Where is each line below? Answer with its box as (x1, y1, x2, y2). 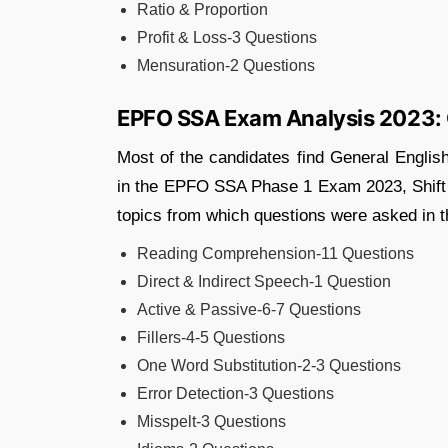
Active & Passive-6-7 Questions (137, 301, 361, 318)
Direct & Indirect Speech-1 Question (137, 273, 391, 290)
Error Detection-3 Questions (137, 385, 334, 402)
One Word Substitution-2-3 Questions (137, 357, 401, 374)
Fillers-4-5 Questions (137, 329, 285, 346)
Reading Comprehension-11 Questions (137, 245, 414, 262)
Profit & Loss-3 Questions (137, 29, 317, 46)
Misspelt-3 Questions (137, 413, 286, 430)
